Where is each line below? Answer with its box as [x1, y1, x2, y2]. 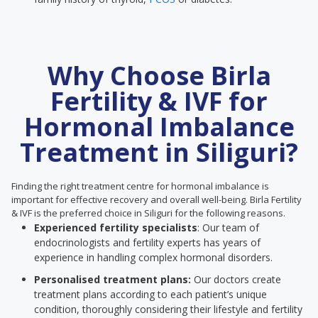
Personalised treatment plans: [34, 273, 194, 286]
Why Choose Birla [47, 58, 271, 93]
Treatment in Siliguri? [20, 135, 298, 170]
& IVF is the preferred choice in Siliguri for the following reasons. [11, 207, 285, 219]
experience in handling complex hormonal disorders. [34, 251, 273, 264]
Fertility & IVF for [50, 84, 268, 119]
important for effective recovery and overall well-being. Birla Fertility [11, 193, 302, 206]
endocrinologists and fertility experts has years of [34, 236, 261, 249]
